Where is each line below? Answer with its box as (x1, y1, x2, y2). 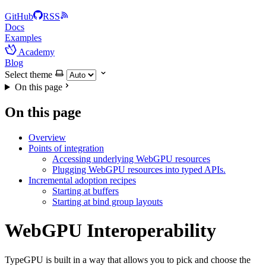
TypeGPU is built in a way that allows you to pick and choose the (5, 254, 251, 265)
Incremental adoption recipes (28, 175, 136, 185)
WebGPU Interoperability (5, 220, 216, 242)
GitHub (5, 11, 33, 21)
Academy (17, 47, 55, 57)
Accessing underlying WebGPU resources (52, 153, 210, 164)
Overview (28, 132, 66, 142)
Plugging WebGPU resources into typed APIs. (52, 164, 226, 175)
